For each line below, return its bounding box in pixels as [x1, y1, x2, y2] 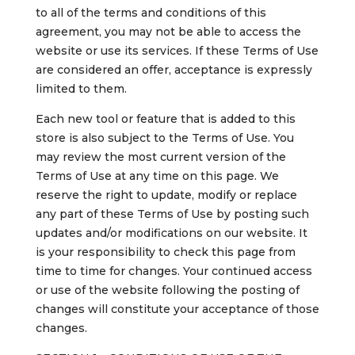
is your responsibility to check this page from [35, 245, 296, 260]
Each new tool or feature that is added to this [35, 112, 296, 127]
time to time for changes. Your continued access [35, 264, 312, 279]
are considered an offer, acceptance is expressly [35, 63, 312, 78]
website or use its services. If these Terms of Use [35, 44, 319, 59]
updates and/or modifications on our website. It [35, 226, 307, 241]
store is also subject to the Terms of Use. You [35, 131, 294, 146]
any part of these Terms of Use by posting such [35, 207, 309, 222]
